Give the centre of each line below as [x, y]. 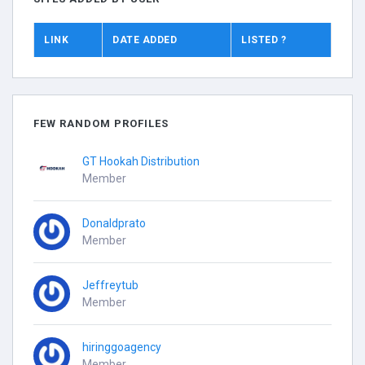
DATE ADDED [145, 40]
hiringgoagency [122, 347]
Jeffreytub [110, 285]
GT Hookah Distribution [141, 161]
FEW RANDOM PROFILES [101, 123]
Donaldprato [114, 223]
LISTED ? [264, 40]
